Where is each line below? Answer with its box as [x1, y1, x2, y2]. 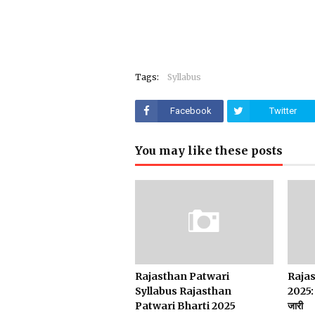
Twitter [269, 105, 297, 116]
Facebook [169, 105, 212, 116]
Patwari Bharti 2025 [135, 300, 236, 312]
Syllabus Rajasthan [135, 285, 231, 297]
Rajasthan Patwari [135, 270, 229, 283]
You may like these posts [135, 143, 283, 157]
